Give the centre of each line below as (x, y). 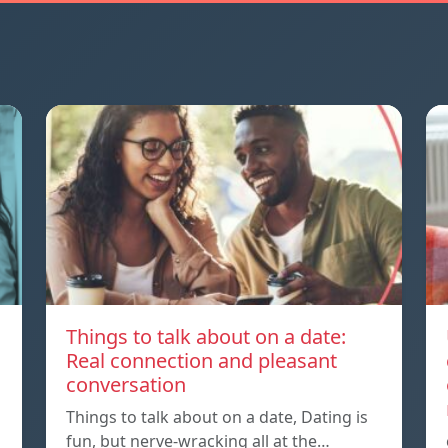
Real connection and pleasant (201, 361)
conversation (126, 385)
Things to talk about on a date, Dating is (217, 417)
